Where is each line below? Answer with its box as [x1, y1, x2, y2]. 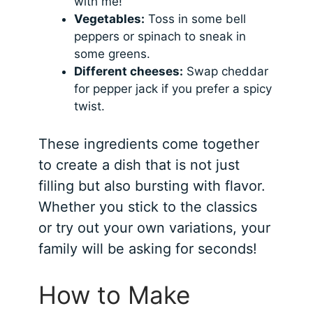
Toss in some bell [145, 12, 247, 27]
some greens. [74, 47, 151, 61]
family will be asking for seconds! [38, 240, 258, 257]
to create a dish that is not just [38, 156, 240, 173]
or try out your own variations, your [38, 219, 271, 236]
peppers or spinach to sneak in [74, 29, 247, 44]
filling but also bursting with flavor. [38, 177, 266, 194]
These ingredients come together [38, 135, 260, 152]
